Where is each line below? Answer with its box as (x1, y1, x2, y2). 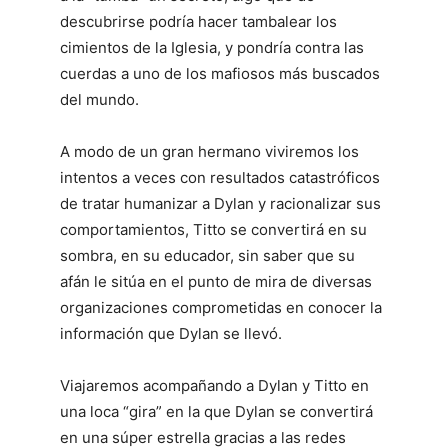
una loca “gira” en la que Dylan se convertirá (60, 402, 373, 421)
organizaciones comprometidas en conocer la (60, 298, 382, 317)
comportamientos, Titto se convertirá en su (60, 220, 367, 239)
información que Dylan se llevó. (60, 324, 282, 343)
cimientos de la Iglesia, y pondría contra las (60, 38, 364, 57)
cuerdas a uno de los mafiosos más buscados (60, 64, 380, 83)
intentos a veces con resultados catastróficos (60, 168, 380, 187)
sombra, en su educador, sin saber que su (60, 246, 355, 265)
